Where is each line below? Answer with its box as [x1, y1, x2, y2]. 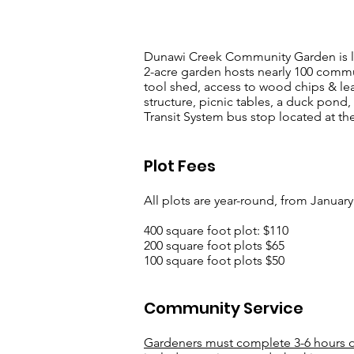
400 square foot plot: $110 [144, 223, 288, 238]
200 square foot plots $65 [144, 238, 284, 253]
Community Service [144, 297, 303, 319]
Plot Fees [144, 155, 216, 177]
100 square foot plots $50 [144, 253, 284, 268]
